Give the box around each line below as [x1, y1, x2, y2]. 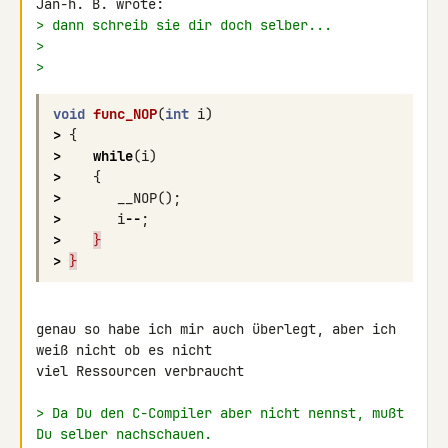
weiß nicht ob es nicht [36, 341, 220, 359]
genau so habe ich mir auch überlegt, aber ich [36, 320, 396, 338]
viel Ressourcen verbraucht [36, 362, 244, 380]
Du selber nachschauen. [36, 425, 212, 443]
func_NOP [93, 105, 157, 123]
